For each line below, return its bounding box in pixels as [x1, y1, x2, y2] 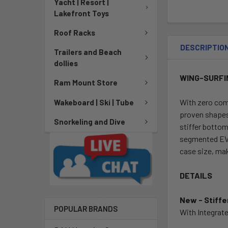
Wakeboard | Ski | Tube [54, 97, 134, 107]
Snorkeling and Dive [54, 117, 125, 127]
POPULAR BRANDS [54, 204, 118, 214]
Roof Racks [54, 27, 95, 37]
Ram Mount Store [54, 78, 118, 88]
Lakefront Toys [54, 8, 109, 18]
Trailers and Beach [54, 47, 122, 56]
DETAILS [180, 170, 213, 180]
